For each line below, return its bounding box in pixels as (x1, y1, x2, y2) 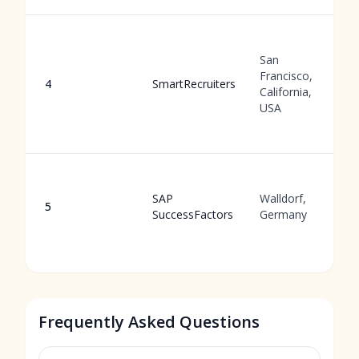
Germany (260, 207, 307, 222)
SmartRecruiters (152, 76, 236, 91)
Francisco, (260, 68, 313, 83)
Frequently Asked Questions (38, 311, 260, 333)
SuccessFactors (152, 207, 233, 222)
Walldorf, (260, 191, 306, 206)
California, (260, 84, 312, 99)
